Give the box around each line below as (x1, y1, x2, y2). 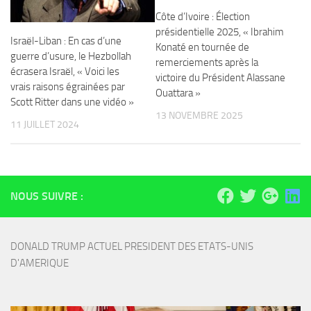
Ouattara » (155, 87, 201, 99)
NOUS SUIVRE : (10, 189, 83, 203)
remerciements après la (155, 56, 258, 69)
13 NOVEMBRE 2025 (155, 110, 243, 121)
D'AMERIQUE (10, 256, 69, 269)
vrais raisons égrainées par (10, 80, 125, 93)
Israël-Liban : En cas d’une (10, 34, 121, 47)
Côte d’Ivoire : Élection (155, 10, 250, 23)
